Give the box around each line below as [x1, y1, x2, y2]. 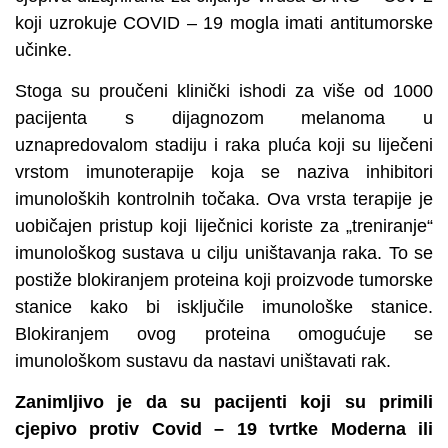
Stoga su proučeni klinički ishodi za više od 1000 [15, 81, 433, 102]
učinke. [15, 39, 72, 60]
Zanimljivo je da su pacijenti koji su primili [15, 392, 433, 413]
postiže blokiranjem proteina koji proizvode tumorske [15, 270, 433, 291]
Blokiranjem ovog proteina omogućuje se [15, 324, 433, 345]
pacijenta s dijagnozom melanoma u [15, 108, 433, 129]
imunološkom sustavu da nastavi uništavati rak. [15, 351, 391, 372]
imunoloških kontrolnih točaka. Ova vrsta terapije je [15, 189, 433, 210]
